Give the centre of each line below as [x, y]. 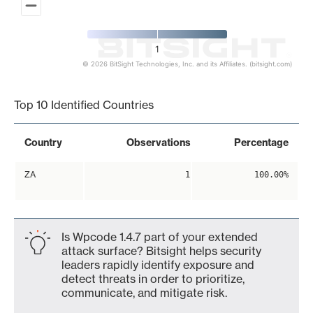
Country [43, 143]
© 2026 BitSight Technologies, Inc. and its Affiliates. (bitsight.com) [187, 64]
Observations [159, 143]
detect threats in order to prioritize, [153, 279]
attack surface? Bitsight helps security [161, 251]
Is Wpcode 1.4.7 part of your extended [160, 237]
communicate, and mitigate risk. [144, 293]
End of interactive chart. [77, 75]
